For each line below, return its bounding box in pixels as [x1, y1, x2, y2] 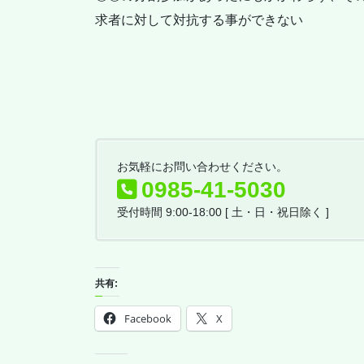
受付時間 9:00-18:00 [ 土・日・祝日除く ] [117, 206, 329, 219]
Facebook [124, 311, 171, 327]
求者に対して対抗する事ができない [95, 12, 303, 27]
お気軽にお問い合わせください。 [117, 160, 288, 174]
